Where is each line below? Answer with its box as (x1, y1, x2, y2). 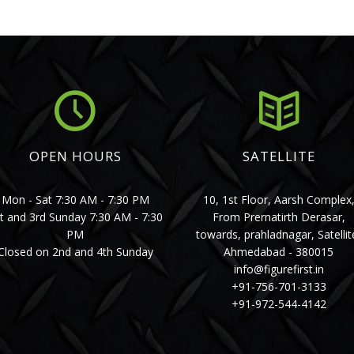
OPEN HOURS (28, 147, 122, 166)
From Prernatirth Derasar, (212, 209, 345, 224)
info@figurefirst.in (233, 261, 324, 277)
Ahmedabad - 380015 (224, 243, 334, 259)
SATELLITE (242, 147, 315, 166)
